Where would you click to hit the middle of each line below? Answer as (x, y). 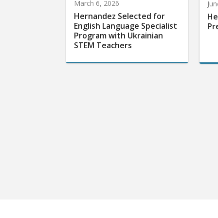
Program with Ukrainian (118, 35)
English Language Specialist (126, 26)
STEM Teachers (103, 45)
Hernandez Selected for (119, 16)
